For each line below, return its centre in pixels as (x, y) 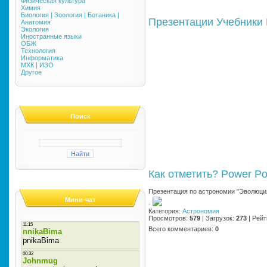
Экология (35, 29)
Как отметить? (183, 174)
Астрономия (201, 211)
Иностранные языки (51, 36)
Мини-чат (80, 200)
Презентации (181, 22)
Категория (164, 211)
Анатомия (36, 22)
